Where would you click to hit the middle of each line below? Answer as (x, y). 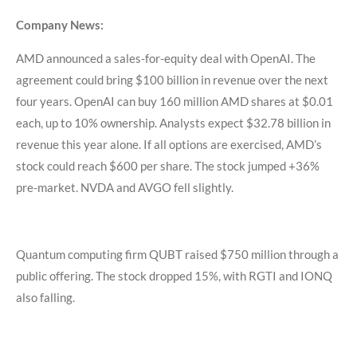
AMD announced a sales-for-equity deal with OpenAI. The (166, 59)
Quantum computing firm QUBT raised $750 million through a (177, 255)
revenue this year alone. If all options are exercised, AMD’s (169, 145)
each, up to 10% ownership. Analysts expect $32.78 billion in (173, 123)
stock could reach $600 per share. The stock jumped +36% (168, 166)
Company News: (60, 25)
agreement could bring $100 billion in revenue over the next (172, 80)
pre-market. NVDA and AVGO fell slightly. (125, 188)
